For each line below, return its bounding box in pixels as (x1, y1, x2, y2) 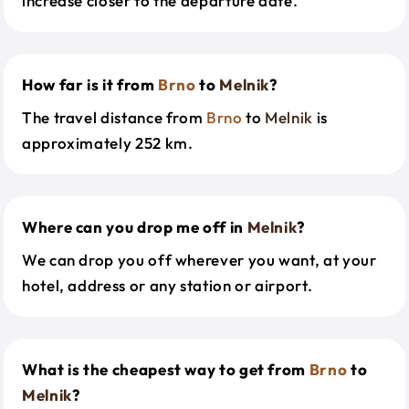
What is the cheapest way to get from (22, 360, 309, 379)
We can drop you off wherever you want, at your (22, 250, 377, 269)
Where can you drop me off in (22, 217, 247, 236)
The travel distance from (22, 108, 206, 127)
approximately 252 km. (22, 133, 194, 152)
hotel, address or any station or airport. (22, 276, 313, 295)
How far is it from (22, 75, 159, 94)
